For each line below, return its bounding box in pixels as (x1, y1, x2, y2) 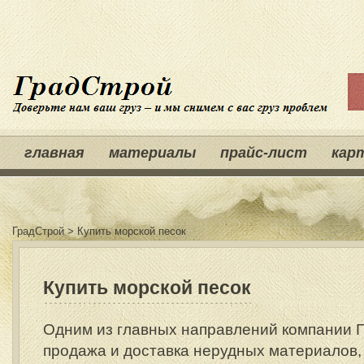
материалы (109, 145, 196, 161)
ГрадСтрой (12, 225, 64, 237)
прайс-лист (220, 145, 307, 161)
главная (24, 145, 84, 161)
